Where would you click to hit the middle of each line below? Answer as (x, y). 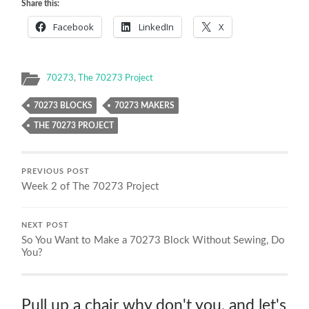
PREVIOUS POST (56, 171)
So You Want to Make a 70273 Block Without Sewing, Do (153, 240)
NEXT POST (46, 225)
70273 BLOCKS (63, 105)
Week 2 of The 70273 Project (90, 186)
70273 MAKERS (145, 105)
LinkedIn (157, 27)
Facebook (74, 27)
